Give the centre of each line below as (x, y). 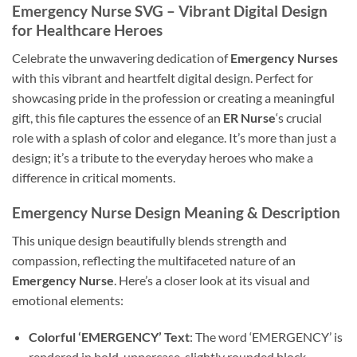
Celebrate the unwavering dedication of (121, 57)
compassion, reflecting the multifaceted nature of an (154, 260)
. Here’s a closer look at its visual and (212, 280)
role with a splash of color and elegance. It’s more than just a (174, 137)
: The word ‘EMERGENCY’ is (266, 336)
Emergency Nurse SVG (88, 11)
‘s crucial (299, 117)
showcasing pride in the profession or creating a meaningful (173, 97)
